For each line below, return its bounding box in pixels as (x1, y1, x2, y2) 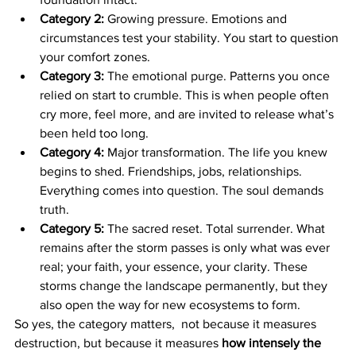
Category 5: (40, 221, 104, 235)
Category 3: (40, 68, 104, 83)
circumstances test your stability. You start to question (40, 30, 342, 44)
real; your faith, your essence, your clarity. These (40, 259, 311, 273)
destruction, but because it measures (14, 335, 222, 350)
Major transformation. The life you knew (104, 145, 331, 159)
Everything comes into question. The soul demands (40, 183, 327, 197)
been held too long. (40, 126, 149, 140)
